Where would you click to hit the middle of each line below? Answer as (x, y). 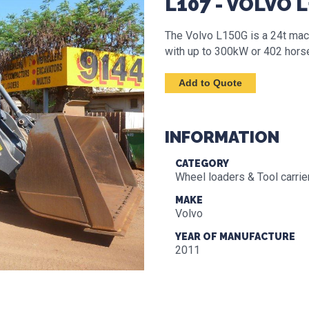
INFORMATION (222, 137)
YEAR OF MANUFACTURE (235, 237)
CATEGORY (202, 163)
